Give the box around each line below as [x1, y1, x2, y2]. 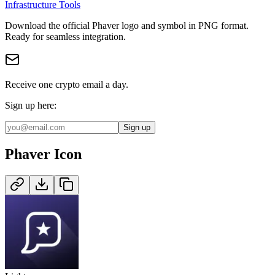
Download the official [5, 20, 92, 31]
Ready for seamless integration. [5, 31, 126, 42]
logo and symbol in [119, 20, 198, 31]
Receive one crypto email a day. [5, 79, 128, 90]
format [219, 20, 246, 31]
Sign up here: [5, 99, 56, 110]
